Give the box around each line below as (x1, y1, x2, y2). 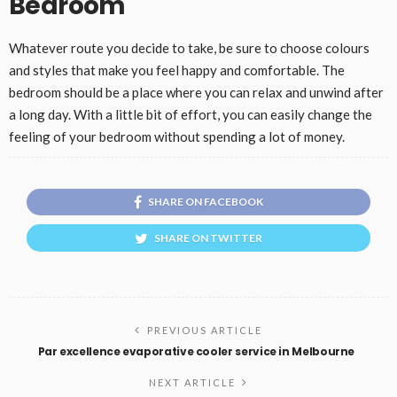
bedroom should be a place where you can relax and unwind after (9, 83, 384, 100)
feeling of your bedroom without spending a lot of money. (9, 128, 345, 144)
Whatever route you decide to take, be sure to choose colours (9, 39, 370, 56)
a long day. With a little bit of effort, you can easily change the (9, 105, 372, 122)
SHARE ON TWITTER (154, 231, 262, 245)
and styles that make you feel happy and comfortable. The (9, 61, 345, 78)
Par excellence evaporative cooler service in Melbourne (37, 344, 360, 360)
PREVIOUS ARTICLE (147, 324, 262, 337)
